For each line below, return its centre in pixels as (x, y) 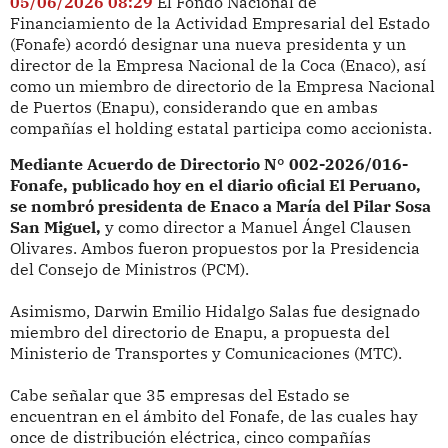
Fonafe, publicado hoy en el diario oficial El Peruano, (215, 185)
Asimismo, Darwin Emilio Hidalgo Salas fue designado (214, 311)
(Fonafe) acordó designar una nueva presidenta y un (207, 43)
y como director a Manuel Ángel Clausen (257, 227)
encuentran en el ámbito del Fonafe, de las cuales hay (213, 416)
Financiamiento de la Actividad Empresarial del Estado (219, 22)
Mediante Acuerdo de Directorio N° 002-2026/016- (208, 164)
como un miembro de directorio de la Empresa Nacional (222, 85)
